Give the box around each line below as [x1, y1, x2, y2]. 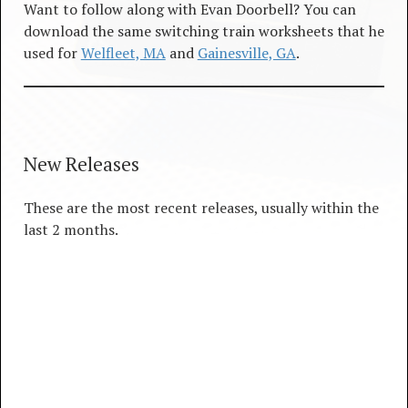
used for [23, 43, 81, 63]
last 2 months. [23, 219, 118, 240]
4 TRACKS [32, 319, 80, 331]
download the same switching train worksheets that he [23, 21, 384, 41]
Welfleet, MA [80, 43, 166, 63]
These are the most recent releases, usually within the [23, 198, 379, 218]
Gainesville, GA [197, 43, 296, 63]
